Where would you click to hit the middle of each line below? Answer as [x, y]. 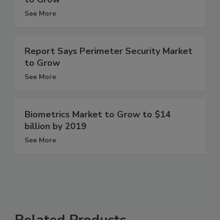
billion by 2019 [55, 126]
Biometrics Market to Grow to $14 [98, 114]
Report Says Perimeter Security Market [109, 51]
